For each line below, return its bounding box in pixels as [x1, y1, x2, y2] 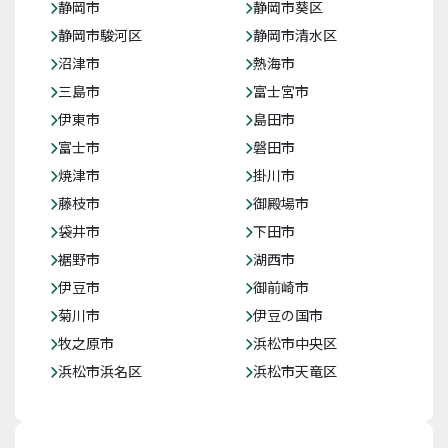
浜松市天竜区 [253, 361, 337, 381]
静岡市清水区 [253, 25, 337, 45]
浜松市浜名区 [58, 361, 142, 381]
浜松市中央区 [253, 333, 337, 353]
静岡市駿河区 [58, 25, 142, 45]
